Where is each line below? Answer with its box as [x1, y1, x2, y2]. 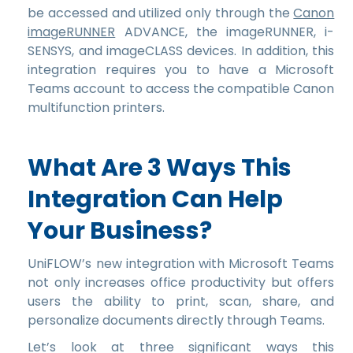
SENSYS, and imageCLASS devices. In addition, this [28, 41, 335, 60]
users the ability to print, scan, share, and [28, 292, 335, 310]
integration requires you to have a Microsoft [28, 60, 335, 79]
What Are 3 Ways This [28, 150, 292, 184]
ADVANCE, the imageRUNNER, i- [115, 22, 335, 41]
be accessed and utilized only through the [28, 3, 294, 22]
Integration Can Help [28, 182, 284, 216]
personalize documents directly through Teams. [28, 310, 325, 329]
